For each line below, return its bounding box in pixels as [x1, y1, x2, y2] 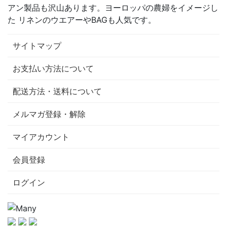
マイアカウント [13, 132, 69, 142]
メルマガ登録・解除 [13, 109, 86, 120]
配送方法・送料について [13, 86, 102, 97]
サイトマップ [13, 41, 61, 51]
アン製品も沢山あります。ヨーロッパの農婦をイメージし [8, 3, 218, 13]
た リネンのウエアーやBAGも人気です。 [8, 15, 156, 25]
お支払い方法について [13, 63, 94, 74]
